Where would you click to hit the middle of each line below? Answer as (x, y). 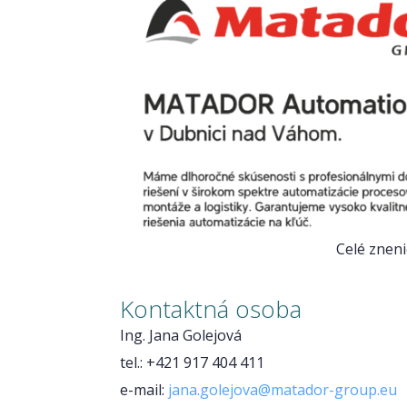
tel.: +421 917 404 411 (192, 363)
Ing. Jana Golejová (181, 336)
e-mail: (144, 390)
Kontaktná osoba (211, 309)
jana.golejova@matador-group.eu (283, 390)
